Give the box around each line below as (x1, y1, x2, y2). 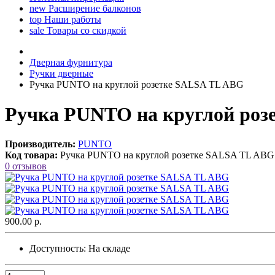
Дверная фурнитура (29, 56, 112, 68)
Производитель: (5, 139, 76, 150)
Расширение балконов (46, 2, 141, 14)
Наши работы (42, 14, 101, 25)
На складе (88, 243, 130, 254)
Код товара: (5, 150, 58, 161)
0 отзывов (5, 161, 47, 172)
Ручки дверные (29, 68, 93, 79)
